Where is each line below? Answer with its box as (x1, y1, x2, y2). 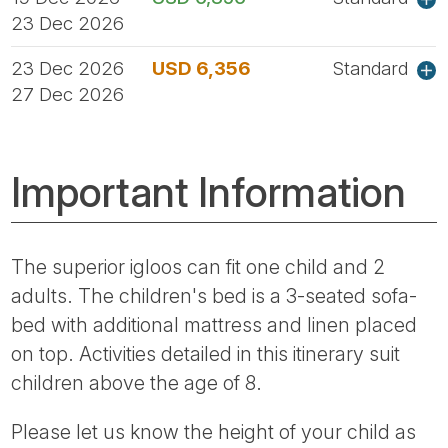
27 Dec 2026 (11, 82, 125, 106)
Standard (333, 56, 409, 80)
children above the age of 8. (11, 370, 263, 395)
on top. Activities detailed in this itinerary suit (11, 341, 401, 366)
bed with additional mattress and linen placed (11, 312, 418, 337)
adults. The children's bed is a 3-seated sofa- (11, 283, 418, 308)
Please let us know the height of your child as (11, 419, 417, 444)
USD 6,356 (152, 56, 252, 80)
